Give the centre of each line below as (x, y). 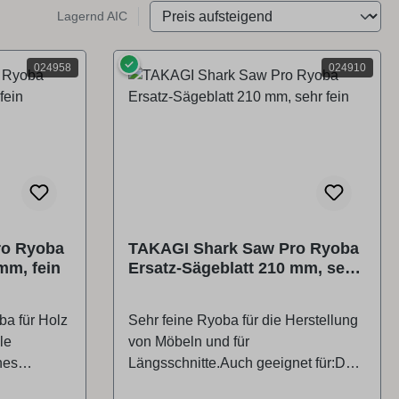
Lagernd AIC (92, 16)
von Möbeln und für (189, 342)
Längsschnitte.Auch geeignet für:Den (245, 363)
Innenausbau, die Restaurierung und (244, 385)
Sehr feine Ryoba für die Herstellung (243, 321)
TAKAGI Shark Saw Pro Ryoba (244, 249)
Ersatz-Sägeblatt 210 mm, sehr (244, 269)
